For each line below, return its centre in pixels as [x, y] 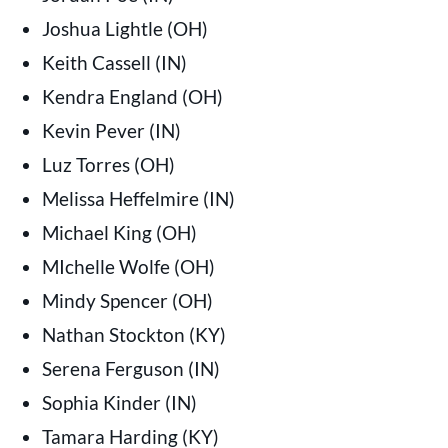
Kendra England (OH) [132, 96]
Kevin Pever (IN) [111, 130]
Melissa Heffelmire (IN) [138, 198]
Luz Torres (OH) [108, 164]
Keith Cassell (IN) [114, 62]
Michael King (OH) [119, 232]
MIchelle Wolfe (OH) [128, 266]
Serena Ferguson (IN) [130, 368]
